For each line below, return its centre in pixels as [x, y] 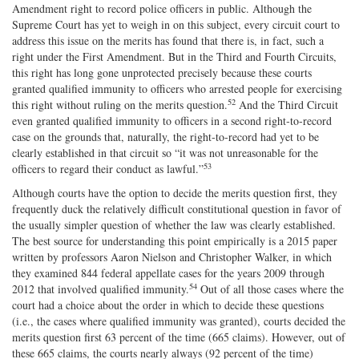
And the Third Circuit [287, 104]
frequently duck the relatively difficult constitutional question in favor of [177, 208]
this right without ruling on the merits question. [120, 104]
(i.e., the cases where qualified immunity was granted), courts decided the [179, 321]
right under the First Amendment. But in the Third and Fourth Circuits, [174, 56]
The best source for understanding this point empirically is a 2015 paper [175, 240]
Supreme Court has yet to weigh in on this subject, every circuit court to [176, 24]
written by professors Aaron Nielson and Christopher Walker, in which [172, 256]
